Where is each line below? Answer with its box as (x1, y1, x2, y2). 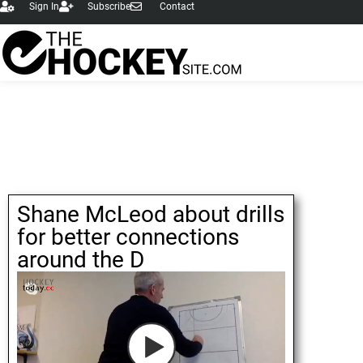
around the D (17, 246, 144, 273)
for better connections (17, 224, 239, 250)
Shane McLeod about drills (17, 201, 284, 228)
